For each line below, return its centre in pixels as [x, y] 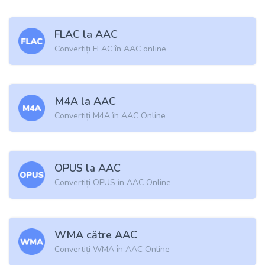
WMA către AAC [96, 235]
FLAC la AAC [86, 35]
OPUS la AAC [88, 168]
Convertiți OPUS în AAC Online [113, 183]
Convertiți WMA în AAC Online [112, 250]
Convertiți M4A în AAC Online [110, 116]
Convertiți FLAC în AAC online [110, 49]
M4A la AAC [85, 101]
